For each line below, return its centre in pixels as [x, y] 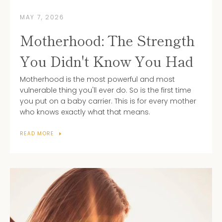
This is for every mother [155, 101]
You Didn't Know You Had [107, 61]
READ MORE [37, 134]
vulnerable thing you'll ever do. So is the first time [106, 90]
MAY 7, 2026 [42, 17]
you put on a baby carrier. [67, 101]
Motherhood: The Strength [107, 40]
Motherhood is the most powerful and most [97, 80]
